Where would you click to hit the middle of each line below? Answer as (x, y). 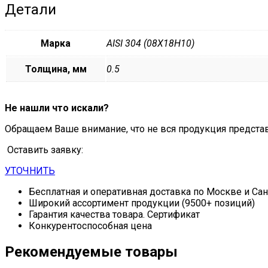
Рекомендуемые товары (91, 252)
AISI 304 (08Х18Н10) (150, 44)
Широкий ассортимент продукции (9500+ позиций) (142, 203)
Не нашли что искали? (57, 108)
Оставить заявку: (44, 150)
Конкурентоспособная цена (90, 226)
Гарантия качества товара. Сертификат (114, 215)
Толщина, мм (56, 69)
